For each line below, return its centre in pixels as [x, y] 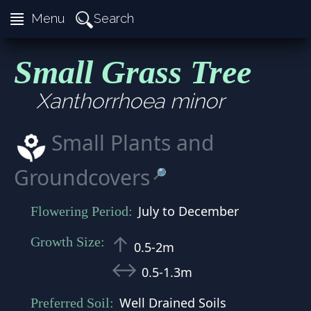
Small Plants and [133, 143]
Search [114, 18]
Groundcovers [82, 177]
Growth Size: [68, 242]
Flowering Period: [82, 211]
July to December [188, 211]
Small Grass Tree [133, 72]
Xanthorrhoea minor [130, 101]
